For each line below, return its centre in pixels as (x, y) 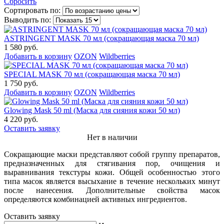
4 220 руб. (21, 119)
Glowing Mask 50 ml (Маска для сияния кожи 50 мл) (92, 110)
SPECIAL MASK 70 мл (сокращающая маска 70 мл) (92, 74)
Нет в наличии (112, 137)
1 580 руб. (21, 47)
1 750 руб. (21, 83)
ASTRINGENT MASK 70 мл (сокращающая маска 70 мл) (101, 38)
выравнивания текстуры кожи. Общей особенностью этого (112, 172)
